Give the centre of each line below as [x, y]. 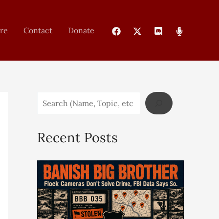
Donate [81, 30]
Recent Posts [77, 138]
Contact [38, 30]
